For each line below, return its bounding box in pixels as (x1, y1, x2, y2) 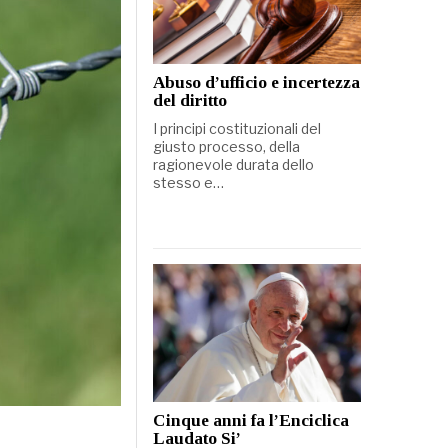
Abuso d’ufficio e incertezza (152, 72, 360, 92)
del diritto (152, 90, 227, 110)
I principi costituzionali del (152, 119, 321, 137)
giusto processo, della (152, 137, 300, 155)
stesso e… (152, 173, 224, 191)
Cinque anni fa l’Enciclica (152, 411, 349, 431)
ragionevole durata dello (152, 155, 314, 173)
